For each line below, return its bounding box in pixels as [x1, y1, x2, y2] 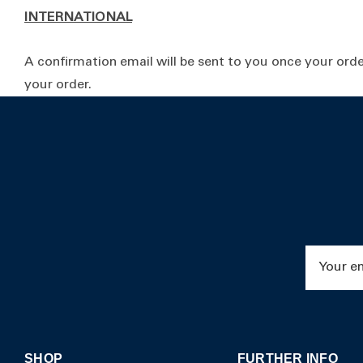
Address [305, 269, 357, 282]
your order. [24, 79, 92, 92]
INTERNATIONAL [24, 11, 132, 24]
